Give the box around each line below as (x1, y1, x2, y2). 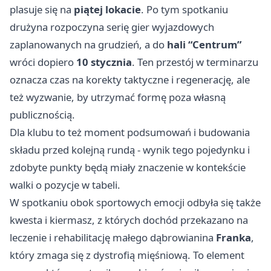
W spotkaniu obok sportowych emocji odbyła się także (10, 195, 261, 210)
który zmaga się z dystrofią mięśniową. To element (10, 248, 244, 263)
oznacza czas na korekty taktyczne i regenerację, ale (10, 73, 250, 87)
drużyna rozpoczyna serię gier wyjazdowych (10, 20, 214, 34)
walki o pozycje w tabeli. (10, 178, 120, 192)
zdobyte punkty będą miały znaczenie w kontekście (10, 160, 246, 175)
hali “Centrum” (167, 38, 241, 52)
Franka (216, 230, 251, 245)
